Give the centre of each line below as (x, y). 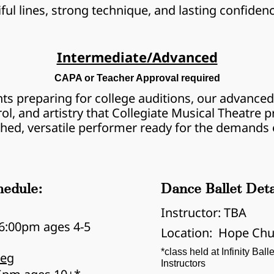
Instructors (183, 263)
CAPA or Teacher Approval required (137, 78)
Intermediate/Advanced (137, 57)
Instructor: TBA (204, 213)
